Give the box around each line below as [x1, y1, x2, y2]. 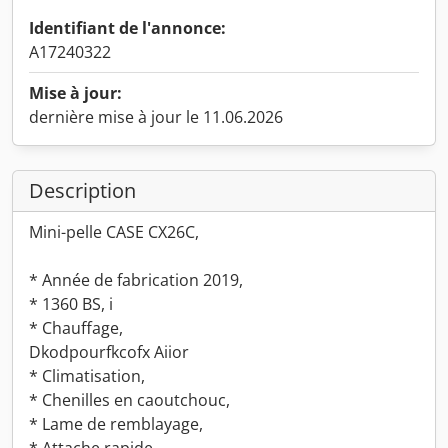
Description [29, 177, 136, 204]
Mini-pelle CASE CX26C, [29, 221, 199, 243]
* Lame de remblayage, [29, 413, 203, 435]
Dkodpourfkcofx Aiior [29, 341, 189, 363]
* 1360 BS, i [29, 293, 113, 315]
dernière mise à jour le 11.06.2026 [29, 106, 283, 128]
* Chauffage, [29, 317, 123, 339]
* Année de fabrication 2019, [29, 269, 243, 291]
